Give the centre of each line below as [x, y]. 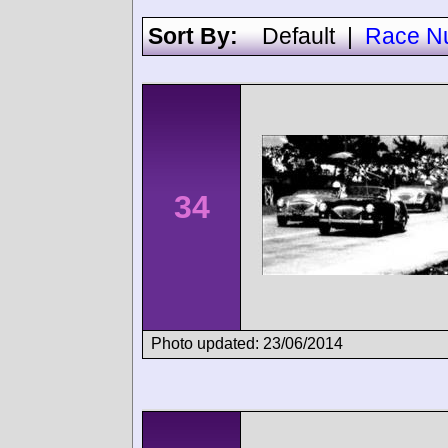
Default [298, 36]
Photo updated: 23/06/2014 [247, 343]
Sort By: [205, 36]
